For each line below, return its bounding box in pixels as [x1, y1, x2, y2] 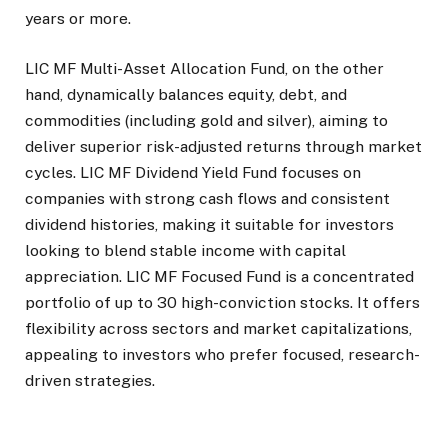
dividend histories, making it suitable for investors [25, 215, 394, 235]
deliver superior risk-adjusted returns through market [25, 137, 422, 157]
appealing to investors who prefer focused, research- [25, 345, 420, 365]
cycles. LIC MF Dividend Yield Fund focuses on [25, 163, 361, 183]
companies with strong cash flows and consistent [25, 189, 390, 209]
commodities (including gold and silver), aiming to [25, 111, 388, 131]
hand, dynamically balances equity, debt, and [25, 85, 347, 105]
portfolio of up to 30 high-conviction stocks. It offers [25, 293, 420, 313]
